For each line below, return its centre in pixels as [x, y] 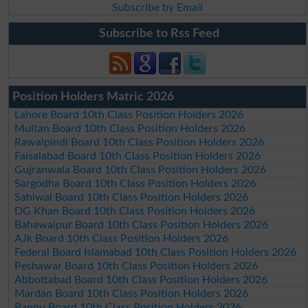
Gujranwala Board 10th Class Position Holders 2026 [141, 169]
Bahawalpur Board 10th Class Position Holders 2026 [142, 224]
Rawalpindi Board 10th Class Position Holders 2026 [140, 142]
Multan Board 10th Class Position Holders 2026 [130, 128]
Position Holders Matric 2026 [93, 97]
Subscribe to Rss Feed [159, 33]
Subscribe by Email [157, 7]
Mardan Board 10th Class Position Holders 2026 [132, 293]
